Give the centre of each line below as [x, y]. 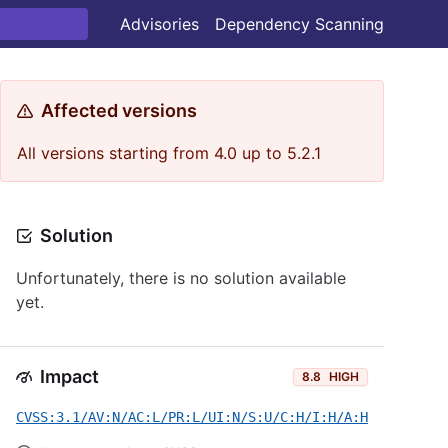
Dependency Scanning [299, 24]
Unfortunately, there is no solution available [181, 278]
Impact [69, 376]
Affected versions [119, 110]
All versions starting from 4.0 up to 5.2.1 [169, 153]
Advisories [159, 24]
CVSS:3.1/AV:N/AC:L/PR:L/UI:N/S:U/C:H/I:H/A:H [192, 417]
